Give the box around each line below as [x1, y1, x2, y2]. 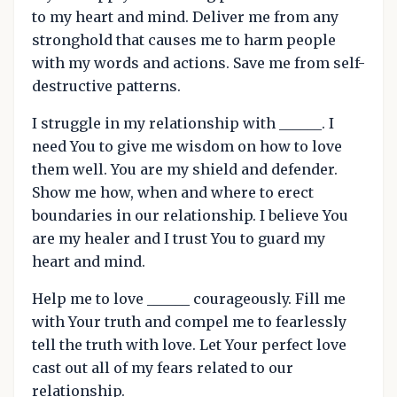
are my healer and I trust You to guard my [32, 230, 325, 248]
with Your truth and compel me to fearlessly [32, 313, 346, 331]
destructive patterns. [32, 77, 181, 96]
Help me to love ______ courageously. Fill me [32, 290, 346, 308]
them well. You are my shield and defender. [32, 160, 338, 179]
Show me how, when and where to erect [32, 183, 314, 202]
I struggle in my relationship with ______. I [32, 114, 334, 133]
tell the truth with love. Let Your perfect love [32, 336, 346, 354]
